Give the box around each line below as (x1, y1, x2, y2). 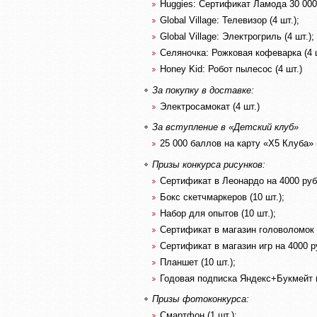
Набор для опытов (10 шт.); (160, 207, 276, 219)
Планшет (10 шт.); (160, 256, 236, 267)
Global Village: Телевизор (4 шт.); (160, 15, 299, 25)
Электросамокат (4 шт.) (160, 100, 260, 112)
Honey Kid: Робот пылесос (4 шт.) (160, 64, 302, 74)
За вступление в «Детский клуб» (152, 122, 299, 132)
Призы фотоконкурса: (152, 294, 249, 304)
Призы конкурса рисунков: (152, 158, 265, 170)
